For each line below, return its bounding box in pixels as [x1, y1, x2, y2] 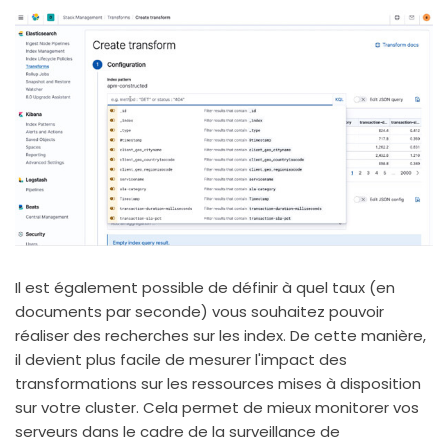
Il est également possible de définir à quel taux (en [15, 277, 395, 299]
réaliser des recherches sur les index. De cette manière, [15, 325, 426, 347]
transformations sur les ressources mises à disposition [15, 373, 421, 395]
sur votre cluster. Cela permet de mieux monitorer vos [15, 397, 419, 419]
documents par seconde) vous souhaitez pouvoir [15, 301, 384, 323]
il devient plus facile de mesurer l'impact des [15, 349, 347, 371]
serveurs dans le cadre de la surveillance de [15, 421, 340, 443]
